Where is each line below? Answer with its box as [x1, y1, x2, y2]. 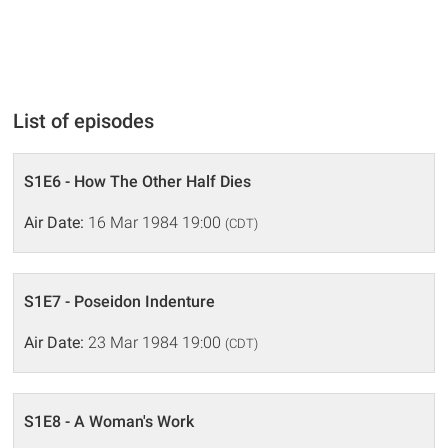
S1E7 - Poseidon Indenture [24, 291, 216, 311]
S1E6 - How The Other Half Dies [24, 171, 252, 191]
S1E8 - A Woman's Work [24, 411, 195, 431]
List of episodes [13, 108, 155, 133]
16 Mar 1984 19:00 [84, 212, 226, 232]
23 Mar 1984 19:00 [84, 332, 226, 352]
